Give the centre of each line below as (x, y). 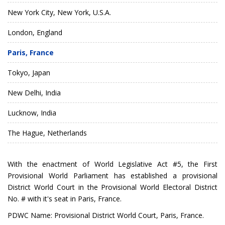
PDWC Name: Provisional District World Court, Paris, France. (106, 215)
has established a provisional (163, 175)
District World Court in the (54, 187)
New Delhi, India (34, 92)
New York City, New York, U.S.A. (59, 12)
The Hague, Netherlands (47, 133)
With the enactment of (51, 164)
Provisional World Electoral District (159, 187)
